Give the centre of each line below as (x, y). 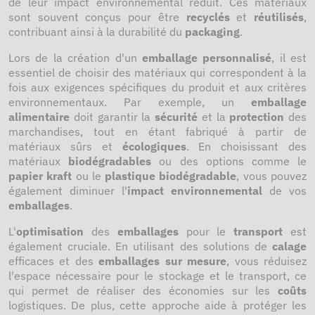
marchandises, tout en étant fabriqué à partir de (157, 131)
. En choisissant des (246, 146)
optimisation (50, 231)
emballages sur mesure (163, 261)
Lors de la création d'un (75, 58)
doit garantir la (112, 117)
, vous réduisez (267, 261)
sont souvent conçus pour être (97, 17)
